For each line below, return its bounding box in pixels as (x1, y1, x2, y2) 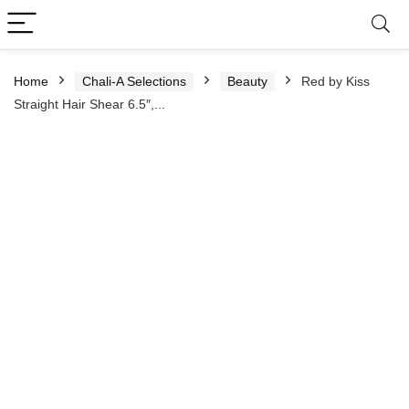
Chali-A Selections (82, 74, 186, 89)
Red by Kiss (301, 74, 370, 89)
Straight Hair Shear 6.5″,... (14, 97, 165, 111)
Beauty (227, 74, 267, 89)
